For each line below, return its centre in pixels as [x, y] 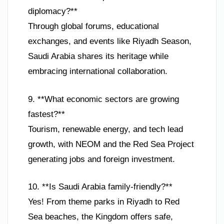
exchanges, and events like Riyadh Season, [110, 41]
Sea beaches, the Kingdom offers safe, [100, 217]
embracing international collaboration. [98, 71]
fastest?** [46, 114]
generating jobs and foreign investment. [101, 159]
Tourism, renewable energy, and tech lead [105, 129]
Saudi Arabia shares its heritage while [98, 56]
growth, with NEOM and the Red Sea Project [111, 144]
